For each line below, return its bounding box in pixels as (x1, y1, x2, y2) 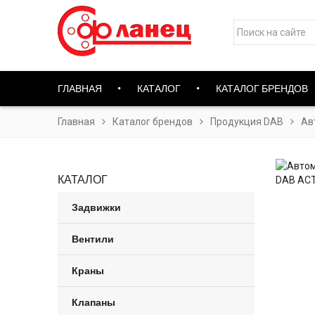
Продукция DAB (210, 116, 283, 127)
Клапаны (72, 296, 115, 308)
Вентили (72, 233, 114, 245)
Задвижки (72, 201, 121, 213)
